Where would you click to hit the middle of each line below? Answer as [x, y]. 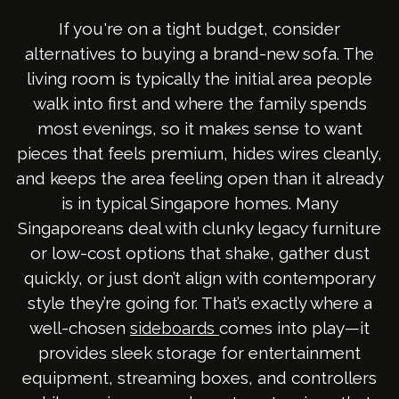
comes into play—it [294, 328]
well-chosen [80, 328]
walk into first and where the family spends [199, 104]
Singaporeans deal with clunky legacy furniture [199, 228]
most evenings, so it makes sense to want [199, 129]
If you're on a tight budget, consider [199, 29]
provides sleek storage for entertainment [199, 353]
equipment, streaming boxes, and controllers [199, 378]
